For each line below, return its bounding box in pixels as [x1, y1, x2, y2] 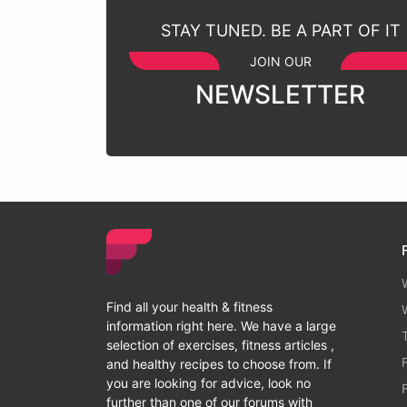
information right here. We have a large [106, 318, 336, 333]
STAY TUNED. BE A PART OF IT [160, 21, 401, 40]
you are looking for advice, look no [106, 375, 311, 391]
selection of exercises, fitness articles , [106, 337, 334, 352]
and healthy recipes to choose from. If [106, 356, 332, 372]
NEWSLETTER [195, 79, 366, 110]
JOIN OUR [249, 54, 312, 69]
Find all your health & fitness [106, 299, 273, 314]
